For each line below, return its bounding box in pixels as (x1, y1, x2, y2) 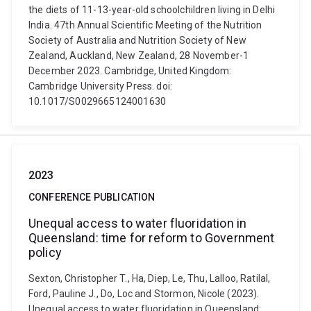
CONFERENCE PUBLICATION (28, 192, 155, 203)
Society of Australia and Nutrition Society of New (28, 35, 246, 46)
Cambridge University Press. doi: (28, 81, 173, 92)
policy (28, 245, 62, 260)
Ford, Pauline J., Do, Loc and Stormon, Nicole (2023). (28, 288, 260, 299)
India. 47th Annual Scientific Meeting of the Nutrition (28, 19, 262, 31)
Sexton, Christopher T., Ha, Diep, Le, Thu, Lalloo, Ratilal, (28, 273, 271, 284)
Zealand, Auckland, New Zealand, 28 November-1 (28, 50, 249, 61)
